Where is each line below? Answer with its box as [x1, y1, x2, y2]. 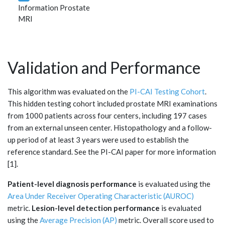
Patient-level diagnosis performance [8, 179, 137, 188]
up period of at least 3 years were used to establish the [8, 135, 189, 144]
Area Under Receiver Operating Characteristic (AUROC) [8, 191, 194, 200]
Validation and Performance [8, 57, 200, 77]
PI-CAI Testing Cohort [130, 86, 205, 96]
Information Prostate [18, 3, 90, 12]
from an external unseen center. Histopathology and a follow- [8, 123, 212, 132]
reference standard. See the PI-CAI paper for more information [8, 147, 216, 156]
